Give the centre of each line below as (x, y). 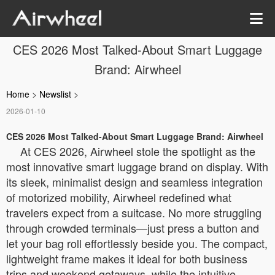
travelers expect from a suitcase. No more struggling (134, 212)
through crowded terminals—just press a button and (133, 228)
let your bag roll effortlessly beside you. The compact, (137, 243)
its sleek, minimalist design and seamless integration (134, 182)
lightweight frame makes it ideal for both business (127, 258)
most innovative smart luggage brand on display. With (137, 166)
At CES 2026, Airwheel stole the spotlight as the (138, 151)
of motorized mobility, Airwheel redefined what (119, 197)
